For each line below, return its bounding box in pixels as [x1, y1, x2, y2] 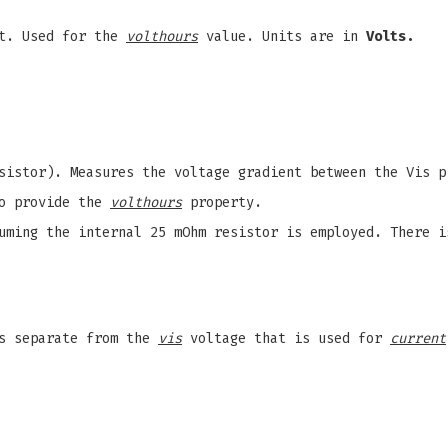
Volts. [366, 28, 414, 45]
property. [182, 194, 262, 211]
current [390, 330, 446, 347]
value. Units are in [198, 28, 366, 45]
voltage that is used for [182, 330, 390, 347]
